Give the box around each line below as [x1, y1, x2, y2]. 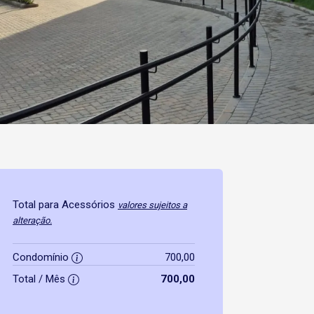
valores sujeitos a [118, 200, 187, 210]
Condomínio [13, 251, 71, 264]
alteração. [13, 215, 52, 226]
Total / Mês [13, 273, 68, 285]
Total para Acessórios [13, 198, 118, 211]
